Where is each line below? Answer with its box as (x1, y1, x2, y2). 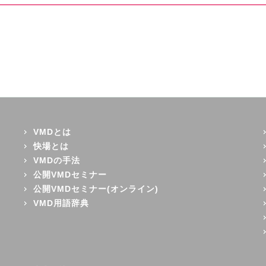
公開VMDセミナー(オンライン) (33, 183, 159, 194)
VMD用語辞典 (33, 198, 90, 208)
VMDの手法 (33, 155, 81, 165)
